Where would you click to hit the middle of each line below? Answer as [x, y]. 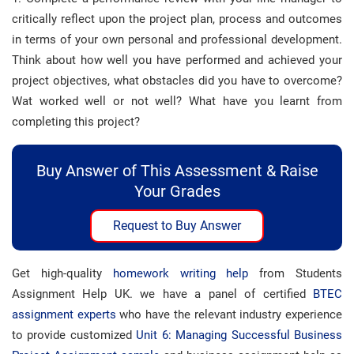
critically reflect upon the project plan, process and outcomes [177, 19]
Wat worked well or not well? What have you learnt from [177, 101]
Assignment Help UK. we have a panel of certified [162, 294]
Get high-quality [62, 273]
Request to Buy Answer [177, 226]
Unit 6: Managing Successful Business [239, 335]
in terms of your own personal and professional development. [177, 40]
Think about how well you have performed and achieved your [177, 60]
